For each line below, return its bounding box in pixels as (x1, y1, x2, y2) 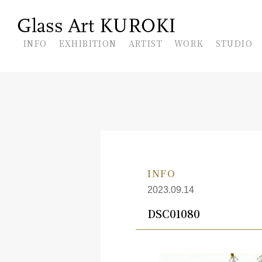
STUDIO (215, 37, 253, 49)
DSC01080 (147, 206, 200, 221)
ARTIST (128, 37, 163, 49)
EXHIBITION (58, 37, 117, 49)
